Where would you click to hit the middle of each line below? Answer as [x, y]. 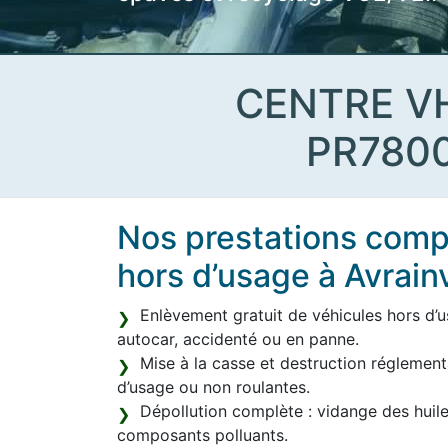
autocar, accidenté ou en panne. [238, 339]
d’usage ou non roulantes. [213, 387]
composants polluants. [202, 435]
